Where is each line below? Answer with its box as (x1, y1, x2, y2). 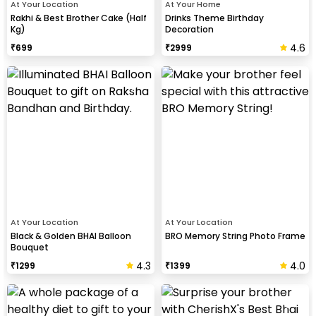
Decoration (165, 23, 214, 35)
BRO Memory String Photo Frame (165, 229, 305, 242)
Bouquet (11, 241, 49, 253)
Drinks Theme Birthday (165, 11, 264, 24)
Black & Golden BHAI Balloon (11, 229, 131, 242)
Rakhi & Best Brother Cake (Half (11, 11, 147, 24)
